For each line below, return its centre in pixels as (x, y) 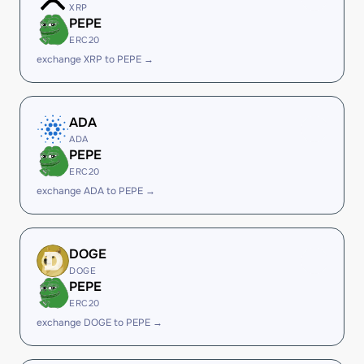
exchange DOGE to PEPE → (100, 323)
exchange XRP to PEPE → (95, 59)
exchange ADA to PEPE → (96, 191)
